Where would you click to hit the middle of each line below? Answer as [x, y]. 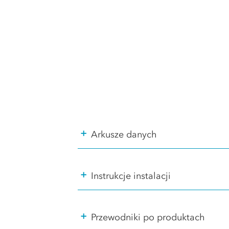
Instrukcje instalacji [131, 176]
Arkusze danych [124, 134]
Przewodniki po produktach [148, 217]
